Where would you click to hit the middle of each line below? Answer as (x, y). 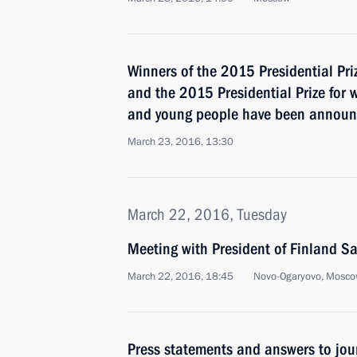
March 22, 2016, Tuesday (207, 214)
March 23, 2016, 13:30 (180, 142)
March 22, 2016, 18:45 (180, 277)
